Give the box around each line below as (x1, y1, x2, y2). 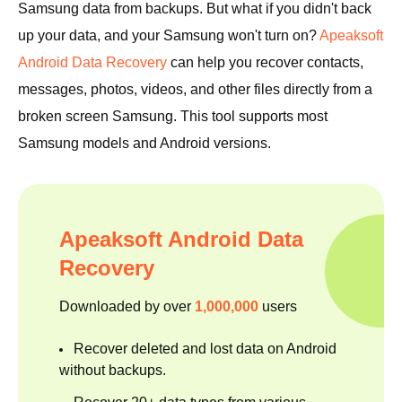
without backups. (59, 363, 166, 379)
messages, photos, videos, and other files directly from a (18, 82, 372, 98)
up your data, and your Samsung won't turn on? (18, 28, 319, 44)
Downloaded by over (59, 299, 195, 315)
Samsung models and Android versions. (18, 135, 271, 152)
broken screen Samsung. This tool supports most (18, 109, 328, 125)
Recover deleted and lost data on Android (74, 341, 336, 357)
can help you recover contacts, (167, 55, 363, 71)
